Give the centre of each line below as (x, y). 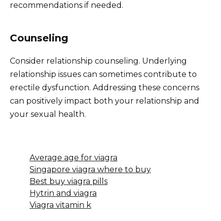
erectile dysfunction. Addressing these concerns (105, 88)
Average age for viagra (74, 158)
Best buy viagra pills (69, 182)
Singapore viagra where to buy (90, 170)
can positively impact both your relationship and (105, 101)
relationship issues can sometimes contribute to (103, 74)
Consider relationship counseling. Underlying (98, 61)
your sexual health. (48, 114)
